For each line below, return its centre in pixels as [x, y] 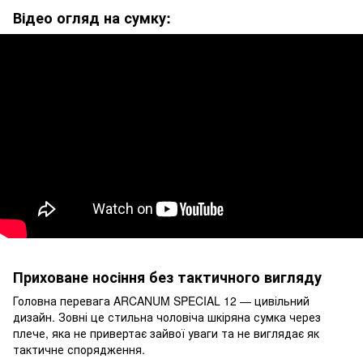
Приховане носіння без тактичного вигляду [167, 277]
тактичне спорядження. [79, 350]
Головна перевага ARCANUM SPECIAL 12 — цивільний [161, 301]
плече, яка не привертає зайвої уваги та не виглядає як [166, 333]
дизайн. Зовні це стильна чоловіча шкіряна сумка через [167, 317]
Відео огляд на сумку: [92, 18]
